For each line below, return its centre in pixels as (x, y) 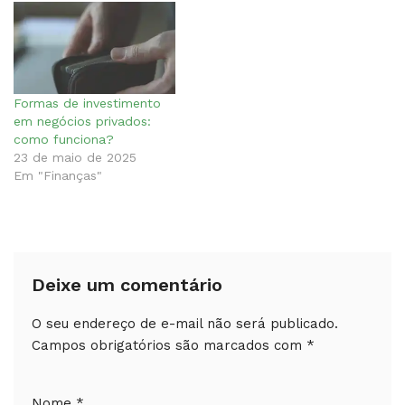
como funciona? (64, 140)
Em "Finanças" (58, 176)
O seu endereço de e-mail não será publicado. (185, 324)
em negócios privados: (82, 122)
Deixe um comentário (127, 285)
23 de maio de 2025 (75, 158)
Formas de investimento (87, 104)
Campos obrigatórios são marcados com (169, 346)
